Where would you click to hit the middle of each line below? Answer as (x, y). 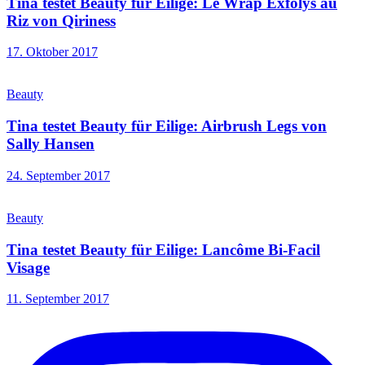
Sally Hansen (51, 144)
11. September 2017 (58, 299)
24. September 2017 (58, 175)
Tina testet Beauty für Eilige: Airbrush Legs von (167, 126)
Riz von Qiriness (61, 20)
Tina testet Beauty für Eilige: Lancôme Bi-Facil (163, 249)
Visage (28, 267)
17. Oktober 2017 (52, 52)
